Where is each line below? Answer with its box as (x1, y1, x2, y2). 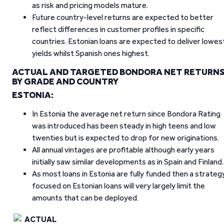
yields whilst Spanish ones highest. (32, 48, 149, 58)
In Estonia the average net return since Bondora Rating (32, 109, 220, 118)
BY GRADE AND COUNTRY (12, 76, 118, 87)
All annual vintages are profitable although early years (32, 145, 214, 154)
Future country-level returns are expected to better (32, 12, 213, 22)
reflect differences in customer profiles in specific (32, 24, 204, 34)
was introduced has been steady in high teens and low (32, 121, 216, 130)
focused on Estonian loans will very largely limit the (32, 181, 205, 190)
